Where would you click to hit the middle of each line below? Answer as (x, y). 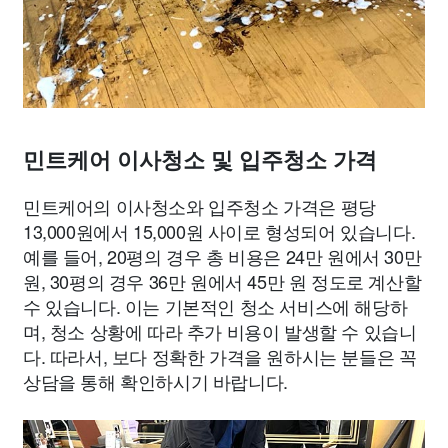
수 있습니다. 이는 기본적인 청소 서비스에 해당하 (215, 306)
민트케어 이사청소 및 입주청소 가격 (200, 160)
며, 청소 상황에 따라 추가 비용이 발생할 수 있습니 (220, 331)
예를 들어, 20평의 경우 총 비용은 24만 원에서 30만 (222, 256)
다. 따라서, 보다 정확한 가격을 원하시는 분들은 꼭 (220, 356)
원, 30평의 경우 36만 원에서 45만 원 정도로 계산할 (222, 281)
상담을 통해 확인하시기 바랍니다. (155, 381)
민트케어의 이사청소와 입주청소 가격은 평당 (199, 206)
